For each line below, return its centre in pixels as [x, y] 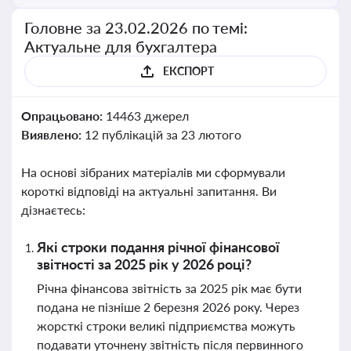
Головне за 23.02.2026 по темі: [136, 27]
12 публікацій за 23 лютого [163, 134]
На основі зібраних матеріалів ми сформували [153, 172]
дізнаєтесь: [53, 210]
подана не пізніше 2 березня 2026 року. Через [168, 307]
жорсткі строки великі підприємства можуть [166, 326]
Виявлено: [53, 134]
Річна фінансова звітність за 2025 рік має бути [169, 288]
